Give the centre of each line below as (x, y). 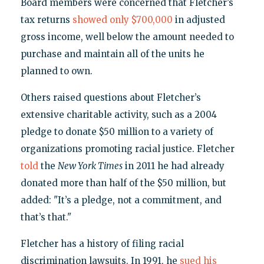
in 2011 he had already (173, 166)
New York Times (90, 166)
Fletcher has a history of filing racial (102, 244)
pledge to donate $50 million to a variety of (117, 132)
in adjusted (199, 20)
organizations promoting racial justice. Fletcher (127, 149)
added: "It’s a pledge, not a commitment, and (121, 200)
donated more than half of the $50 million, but (123, 183)
